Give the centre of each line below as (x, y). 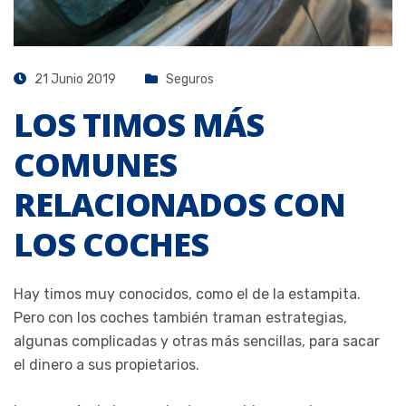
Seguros (190, 79)
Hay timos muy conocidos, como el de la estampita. (187, 294)
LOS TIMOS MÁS (139, 124)
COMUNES (95, 164)
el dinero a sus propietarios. (106, 364)
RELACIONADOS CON (179, 204)
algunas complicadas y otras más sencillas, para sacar (197, 341)
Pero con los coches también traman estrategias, (180, 317)
